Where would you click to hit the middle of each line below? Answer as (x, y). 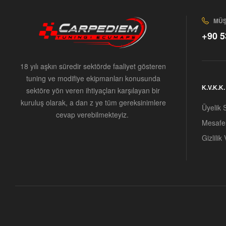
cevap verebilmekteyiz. (93, 115)
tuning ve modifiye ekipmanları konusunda (93, 78)
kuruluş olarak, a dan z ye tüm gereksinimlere (93, 103)
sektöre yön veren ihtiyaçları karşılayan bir (93, 91)
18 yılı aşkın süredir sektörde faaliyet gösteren (93, 66)
